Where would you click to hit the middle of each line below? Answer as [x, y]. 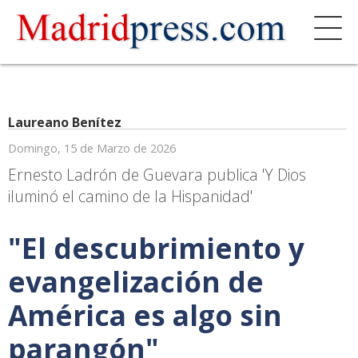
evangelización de [136, 281]
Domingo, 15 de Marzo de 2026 [92, 148]
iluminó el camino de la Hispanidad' [130, 196]
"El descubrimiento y [156, 248]
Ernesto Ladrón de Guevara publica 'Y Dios [157, 175]
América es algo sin [145, 315]
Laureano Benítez [65, 122]
